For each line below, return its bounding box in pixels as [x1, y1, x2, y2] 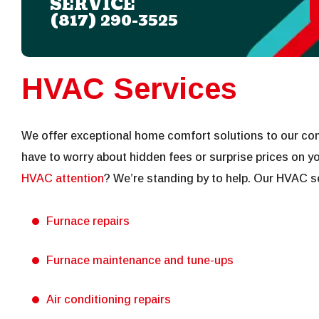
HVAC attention [21, 172, 104, 185]
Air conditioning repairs [46, 293, 171, 306]
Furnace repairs [46, 215, 130, 228]
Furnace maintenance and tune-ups [46, 254, 234, 267]
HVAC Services [21, 72, 237, 106]
